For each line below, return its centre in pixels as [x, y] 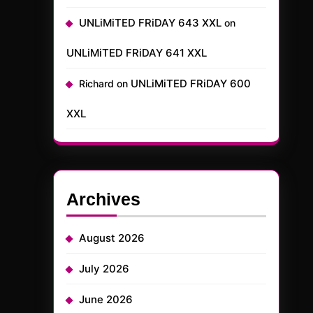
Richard [96, 83]
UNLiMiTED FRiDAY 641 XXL [137, 53]
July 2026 [104, 269]
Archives [103, 199]
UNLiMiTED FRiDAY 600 [191, 83]
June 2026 [106, 299]
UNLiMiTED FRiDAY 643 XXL [150, 23]
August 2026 [112, 238]
